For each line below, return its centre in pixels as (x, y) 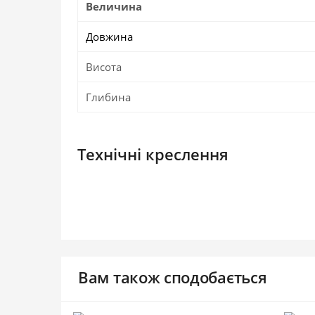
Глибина (108, 97)
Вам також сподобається (173, 277)
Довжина (109, 37)
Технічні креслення (153, 154)
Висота (103, 67)
